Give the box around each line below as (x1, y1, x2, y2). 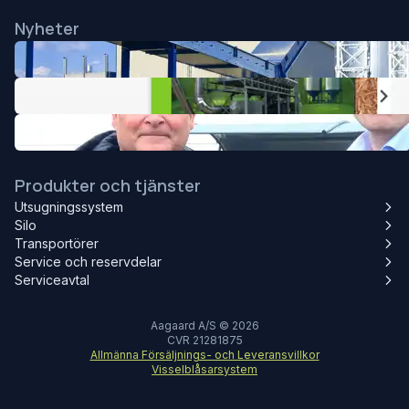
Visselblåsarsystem (152, 362, 257, 376)
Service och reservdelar (15, 254, 162, 269)
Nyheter (15, 17, 79, 39)
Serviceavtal (15, 272, 89, 288)
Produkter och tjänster (15, 174, 201, 196)
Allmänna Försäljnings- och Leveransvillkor (89, 348, 320, 362)
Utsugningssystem (15, 199, 123, 215)
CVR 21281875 (166, 333, 243, 347)
